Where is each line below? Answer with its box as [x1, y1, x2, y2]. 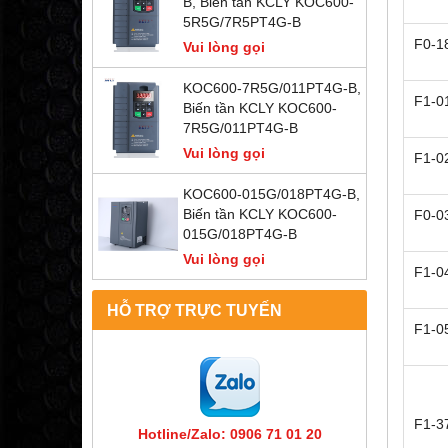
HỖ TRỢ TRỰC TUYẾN [107, 301, 282, 320]
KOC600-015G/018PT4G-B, [183, 186, 360, 203]
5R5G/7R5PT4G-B [183, 14, 301, 31]
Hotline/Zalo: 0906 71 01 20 [137, 426, 322, 443]
